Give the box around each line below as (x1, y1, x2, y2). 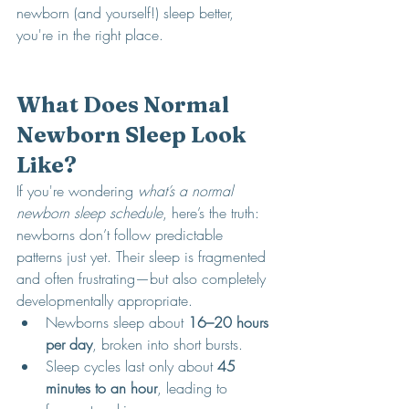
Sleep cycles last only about (46, 356, 217, 376)
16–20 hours (188, 312, 273, 332)
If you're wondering (16, 181, 138, 201)
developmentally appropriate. (16, 290, 193, 310)
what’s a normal (138, 181, 237, 201)
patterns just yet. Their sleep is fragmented (16, 246, 270, 267)
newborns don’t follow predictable (16, 225, 227, 245)
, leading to (157, 378, 232, 398)
